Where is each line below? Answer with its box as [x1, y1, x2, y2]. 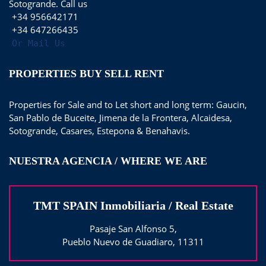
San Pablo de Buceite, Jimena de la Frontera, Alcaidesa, [9, 111, 232, 123]
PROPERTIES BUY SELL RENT [9, 67, 164, 80]
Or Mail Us [12, 37, 65, 49]
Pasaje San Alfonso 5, [89, 222, 177, 235]
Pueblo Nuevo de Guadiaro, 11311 [62, 235, 204, 248]
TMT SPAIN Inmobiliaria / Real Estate [33, 198, 233, 212]
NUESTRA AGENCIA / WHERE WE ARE [9, 154, 207, 167]
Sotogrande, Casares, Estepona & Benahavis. [9, 124, 190, 137]
